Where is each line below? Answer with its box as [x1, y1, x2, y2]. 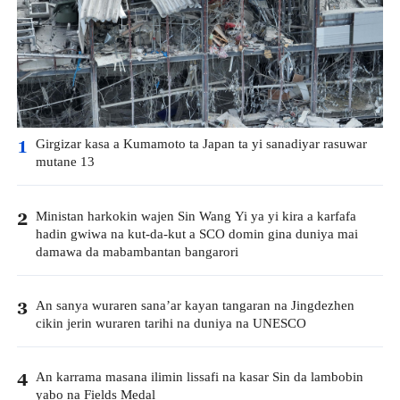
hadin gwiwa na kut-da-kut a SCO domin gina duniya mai [35, 224, 358, 244]
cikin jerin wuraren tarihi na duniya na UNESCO [35, 313, 306, 333]
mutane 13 [35, 153, 95, 172]
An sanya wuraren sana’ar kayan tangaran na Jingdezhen [35, 296, 354, 315]
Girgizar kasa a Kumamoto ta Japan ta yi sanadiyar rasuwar [35, 135, 367, 154]
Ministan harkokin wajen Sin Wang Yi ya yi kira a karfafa [35, 206, 356, 226]
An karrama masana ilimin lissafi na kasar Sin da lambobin [35, 367, 363, 387]
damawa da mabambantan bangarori [35, 242, 238, 262]
